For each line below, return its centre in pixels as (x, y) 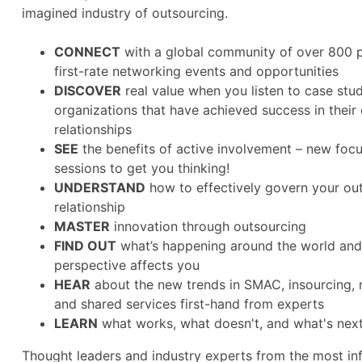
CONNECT (87, 52)
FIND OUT (85, 246)
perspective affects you (127, 265)
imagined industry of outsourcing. (125, 13)
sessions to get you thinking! (142, 168)
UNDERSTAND (100, 188)
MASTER (82, 227)
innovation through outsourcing (208, 227)
